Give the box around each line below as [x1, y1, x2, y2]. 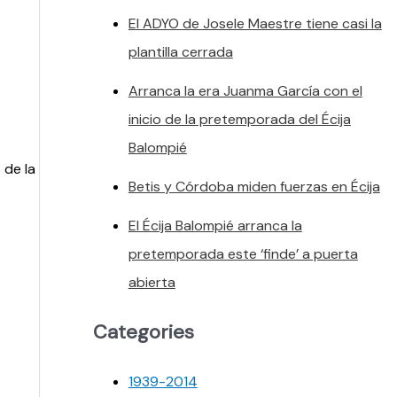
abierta [128, 272, 175, 292]
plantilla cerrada [128, 42, 233, 61]
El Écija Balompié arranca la [128, 215, 302, 235]
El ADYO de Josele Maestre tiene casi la [128, 13, 382, 33]
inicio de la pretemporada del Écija [128, 109, 351, 128]
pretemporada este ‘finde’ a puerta [128, 244, 358, 263]
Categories [92, 318, 194, 345]
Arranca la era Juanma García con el [128, 81, 362, 100]
